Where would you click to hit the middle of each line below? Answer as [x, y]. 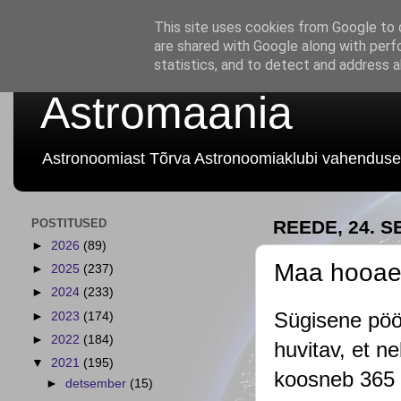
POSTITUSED [69, 224]
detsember [98, 383]
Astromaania [166, 113]
